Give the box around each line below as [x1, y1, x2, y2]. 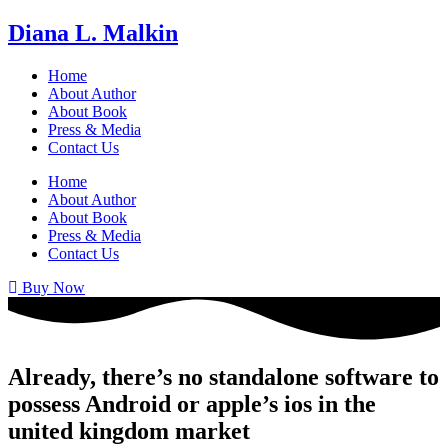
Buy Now [22, 278, 85, 296]
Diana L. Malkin [8, 19, 178, 46]
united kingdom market [8, 417, 250, 444]
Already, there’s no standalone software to [8, 363, 439, 390]
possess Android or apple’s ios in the [8, 390, 376, 417]
